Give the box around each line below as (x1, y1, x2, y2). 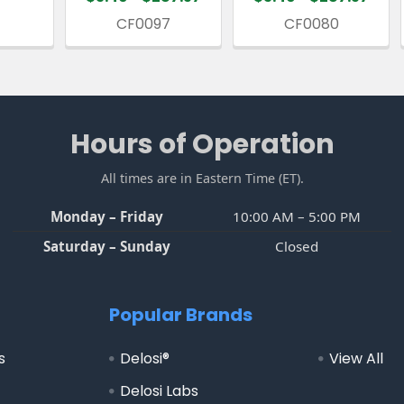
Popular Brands (109, 301, 253, 327)
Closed (274, 236, 318, 255)
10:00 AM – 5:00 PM (232, 207, 361, 225)
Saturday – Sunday (43, 236, 170, 255)
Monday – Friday (50, 207, 163, 225)
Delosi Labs (120, 380, 199, 401)
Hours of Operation (69, 124, 335, 163)
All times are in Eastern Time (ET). (100, 169, 304, 187)
